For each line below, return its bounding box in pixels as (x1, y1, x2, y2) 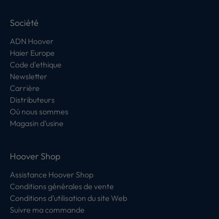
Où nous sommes (10, 107, 68, 116)
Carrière (10, 83, 40, 93)
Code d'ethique (10, 60, 62, 69)
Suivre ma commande (10, 205, 85, 215)
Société (10, 17, 39, 28)
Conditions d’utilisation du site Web (10, 193, 127, 203)
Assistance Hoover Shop (10, 170, 93, 179)
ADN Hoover (10, 36, 54, 46)
